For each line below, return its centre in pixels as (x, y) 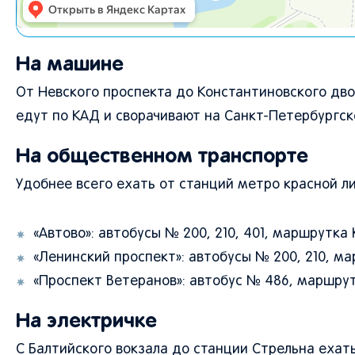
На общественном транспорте (162, 156)
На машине (70, 64)
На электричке (86, 321)
